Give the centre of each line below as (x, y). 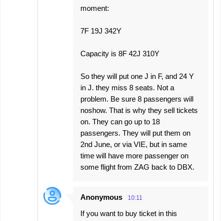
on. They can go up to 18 (120, 121)
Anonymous (101, 197)
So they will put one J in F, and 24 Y (137, 76)
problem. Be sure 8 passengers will (137, 99)
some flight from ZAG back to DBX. (137, 167)
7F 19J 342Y (101, 31)
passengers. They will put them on (135, 133)
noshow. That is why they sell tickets (139, 110)
